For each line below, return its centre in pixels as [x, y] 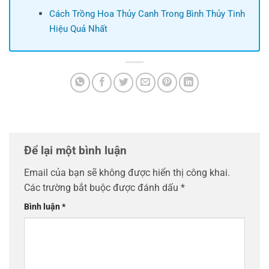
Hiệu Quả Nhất [78, 29]
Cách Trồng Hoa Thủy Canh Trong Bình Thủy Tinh [147, 14]
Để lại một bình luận [77, 150]
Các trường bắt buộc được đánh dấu [102, 188]
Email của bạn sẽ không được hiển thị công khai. [127, 173]
